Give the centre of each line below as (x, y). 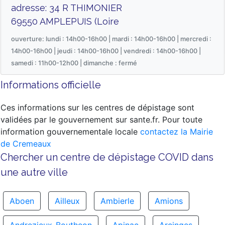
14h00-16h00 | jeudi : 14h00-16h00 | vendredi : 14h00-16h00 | (106, 51)
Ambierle (117, 201)
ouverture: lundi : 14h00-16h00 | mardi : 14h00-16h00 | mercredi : (111, 39)
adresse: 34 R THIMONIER (67, 8)
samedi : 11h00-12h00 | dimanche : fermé (74, 63)
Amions (169, 201)
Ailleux (67, 201)
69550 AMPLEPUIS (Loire (65, 21)
